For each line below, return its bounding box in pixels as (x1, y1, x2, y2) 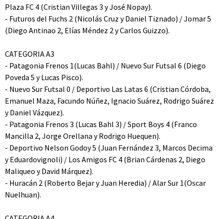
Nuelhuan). (5, 190, 41, 199)
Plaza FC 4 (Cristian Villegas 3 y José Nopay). (5, 2, 152, 12)
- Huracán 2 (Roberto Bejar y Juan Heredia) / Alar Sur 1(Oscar (5, 178, 206, 188)
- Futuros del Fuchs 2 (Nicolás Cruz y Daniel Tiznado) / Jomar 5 (5, 14, 211, 23)
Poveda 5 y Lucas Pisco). (5, 72, 83, 82)
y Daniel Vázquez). (5, 108, 64, 117)
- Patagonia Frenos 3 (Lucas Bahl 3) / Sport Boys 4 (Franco (5, 119, 197, 129)
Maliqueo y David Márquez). (5, 166, 93, 176)
